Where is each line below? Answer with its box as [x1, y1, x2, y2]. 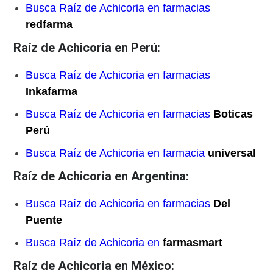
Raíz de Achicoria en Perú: [13, 40, 161, 55]
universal [208, 147, 257, 160]
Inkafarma [26, 85, 78, 98]
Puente [26, 214, 63, 227]
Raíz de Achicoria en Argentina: [13, 169, 190, 184]
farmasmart [163, 236, 223, 249]
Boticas [213, 108, 253, 121]
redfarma [26, 18, 73, 31]
